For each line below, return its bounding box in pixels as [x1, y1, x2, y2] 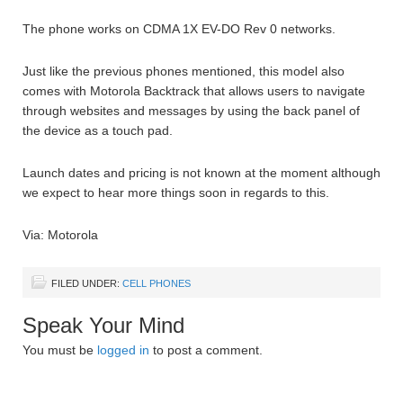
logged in [97, 343, 149, 358]
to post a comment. [149, 343, 263, 358]
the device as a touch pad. [22, 123, 173, 139]
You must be [22, 343, 97, 358]
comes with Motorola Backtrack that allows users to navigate [22, 84, 365, 99]
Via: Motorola [22, 228, 98, 243]
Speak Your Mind [22, 313, 184, 338]
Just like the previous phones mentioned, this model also [22, 64, 345, 79]
